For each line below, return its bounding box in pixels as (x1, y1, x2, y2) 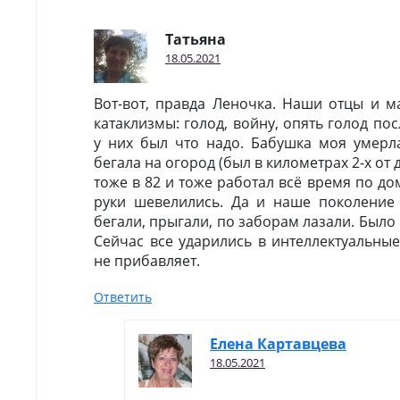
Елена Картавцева (210, 334, 346, 354)
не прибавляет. (94, 251, 200, 271)
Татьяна (165, 29, 226, 49)
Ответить (94, 288, 152, 305)
